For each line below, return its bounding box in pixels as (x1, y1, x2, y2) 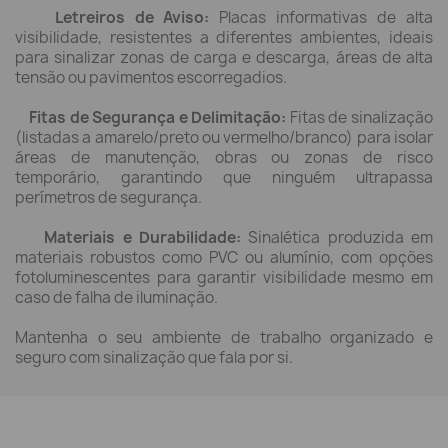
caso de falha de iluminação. (15, 286, 218, 308)
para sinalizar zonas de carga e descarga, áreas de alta (15, 46, 433, 68)
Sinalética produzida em (241, 226, 434, 248)
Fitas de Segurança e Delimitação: (29, 106, 287, 128)
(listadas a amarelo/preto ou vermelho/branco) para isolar (15, 126, 433, 148)
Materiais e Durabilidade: (44, 226, 242, 248)
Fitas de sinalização (286, 106, 434, 128)
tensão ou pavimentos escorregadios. (15, 66, 287, 88)
